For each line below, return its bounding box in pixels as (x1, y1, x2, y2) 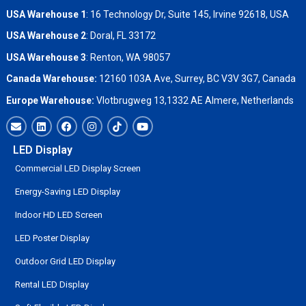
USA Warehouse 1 (5, 9, 86, 20)
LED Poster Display (14, 233, 89, 244)
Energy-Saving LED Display (14, 186, 120, 197)
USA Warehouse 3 (5, 51, 86, 63)
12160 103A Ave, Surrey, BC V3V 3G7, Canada (96, 73, 296, 85)
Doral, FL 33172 (89, 30, 156, 42)
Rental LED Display (14, 279, 89, 290)
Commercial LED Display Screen (14, 163, 141, 174)
